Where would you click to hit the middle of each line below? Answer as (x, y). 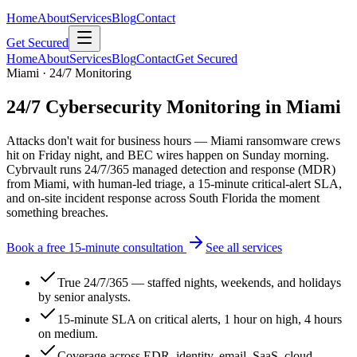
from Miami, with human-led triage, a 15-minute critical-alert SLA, (174, 183)
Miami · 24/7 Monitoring (69, 73)
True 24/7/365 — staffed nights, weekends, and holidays (199, 282)
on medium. (68, 333)
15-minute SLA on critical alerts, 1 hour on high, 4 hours (200, 319)
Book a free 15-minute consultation (96, 247)
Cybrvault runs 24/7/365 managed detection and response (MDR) (171, 169)
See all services (244, 247)
